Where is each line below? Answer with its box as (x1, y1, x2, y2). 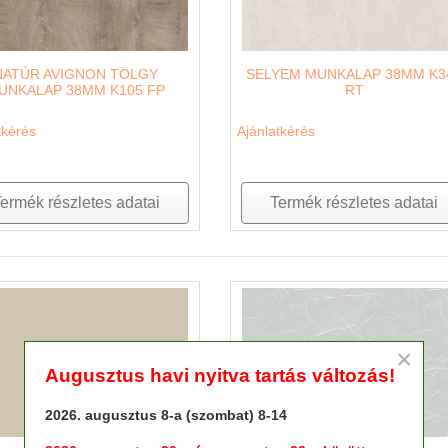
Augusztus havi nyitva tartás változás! (45, 365, 395, 387)
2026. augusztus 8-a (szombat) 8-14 (45, 407, 287, 424)
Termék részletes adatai (270, 193, 439, 211)
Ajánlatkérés (236, 122, 315, 139)
